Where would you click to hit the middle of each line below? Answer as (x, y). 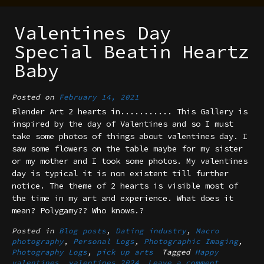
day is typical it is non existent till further (120, 173)
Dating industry (151, 230)
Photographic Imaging (191, 241)
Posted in (35, 230)
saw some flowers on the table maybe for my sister (127, 148)
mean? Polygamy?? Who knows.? (78, 210)
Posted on (35, 97)
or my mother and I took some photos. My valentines (130, 161)
